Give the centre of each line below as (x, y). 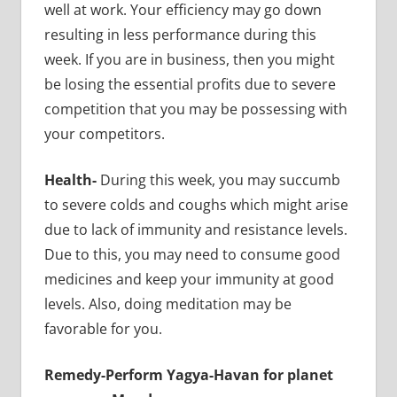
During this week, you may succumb (220, 180)
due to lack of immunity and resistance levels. (195, 230)
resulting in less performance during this (180, 35)
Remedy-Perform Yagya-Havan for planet (188, 375)
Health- (72, 180)
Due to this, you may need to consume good (192, 255)
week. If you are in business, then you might (189, 60)
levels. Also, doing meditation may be (167, 304)
